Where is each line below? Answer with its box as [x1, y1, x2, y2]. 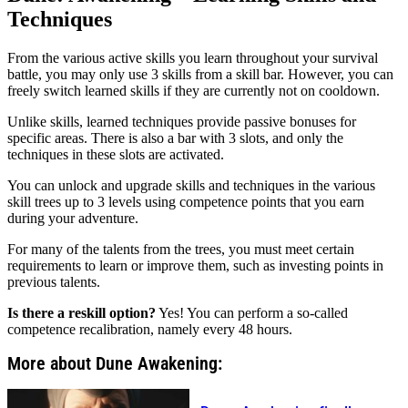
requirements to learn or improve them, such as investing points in [7, 257, 383, 273]
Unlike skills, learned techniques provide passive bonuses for [7, 113, 356, 129]
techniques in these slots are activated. [7, 146, 224, 162]
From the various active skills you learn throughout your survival [7, 49, 378, 66]
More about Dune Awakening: [7, 352, 222, 374]
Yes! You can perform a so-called [156, 304, 348, 321]
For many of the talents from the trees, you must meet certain [7, 240, 354, 257]
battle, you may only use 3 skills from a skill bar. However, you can [7, 66, 393, 82]
